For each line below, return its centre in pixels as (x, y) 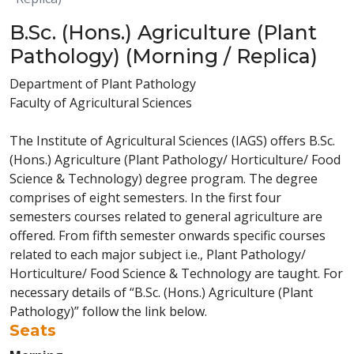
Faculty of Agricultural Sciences (101, 103)
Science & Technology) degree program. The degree (164, 179)
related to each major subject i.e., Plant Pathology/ (158, 254)
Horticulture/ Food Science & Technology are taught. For (176, 273)
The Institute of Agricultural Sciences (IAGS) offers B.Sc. (172, 141)
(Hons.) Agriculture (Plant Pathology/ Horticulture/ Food (175, 160)
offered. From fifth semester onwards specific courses (168, 235)
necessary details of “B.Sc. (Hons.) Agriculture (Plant (161, 292)
